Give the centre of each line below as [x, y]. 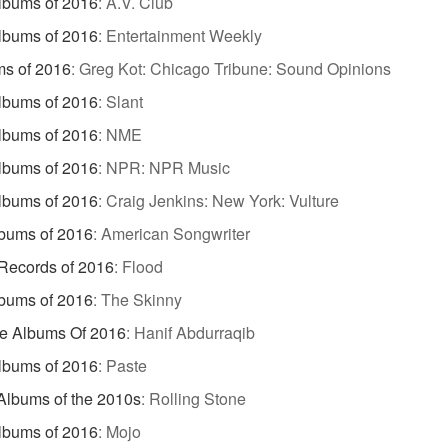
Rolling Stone [197, 399]
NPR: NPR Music [168, 168]
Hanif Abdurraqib [194, 333]
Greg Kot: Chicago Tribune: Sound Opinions [235, 69]
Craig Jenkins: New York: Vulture [222, 201]
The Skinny [141, 300]
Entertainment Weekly [184, 36]
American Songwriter [175, 234]
